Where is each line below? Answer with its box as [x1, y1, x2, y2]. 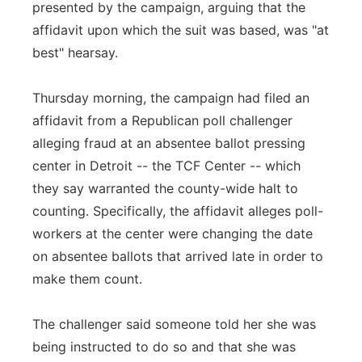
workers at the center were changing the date [32, 225, 313, 242]
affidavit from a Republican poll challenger [32, 112, 293, 128]
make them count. [32, 271, 142, 287]
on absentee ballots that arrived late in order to [32, 248, 323, 264]
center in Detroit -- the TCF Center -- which [32, 158, 301, 174]
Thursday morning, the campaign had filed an [32, 90, 309, 106]
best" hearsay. [32, 44, 118, 61]
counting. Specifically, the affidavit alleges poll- [32, 203, 323, 219]
